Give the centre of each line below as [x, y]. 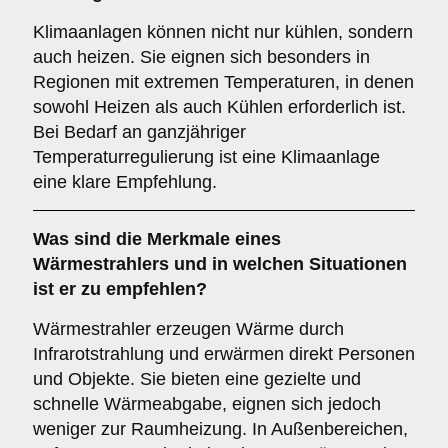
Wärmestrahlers [101, 264]
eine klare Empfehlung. [125, 182]
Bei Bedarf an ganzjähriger [139, 132]
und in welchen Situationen [288, 264]
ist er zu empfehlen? [120, 289]
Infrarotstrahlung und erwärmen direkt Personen [224, 354]
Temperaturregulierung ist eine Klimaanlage [206, 157]
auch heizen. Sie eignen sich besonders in [201, 57]
